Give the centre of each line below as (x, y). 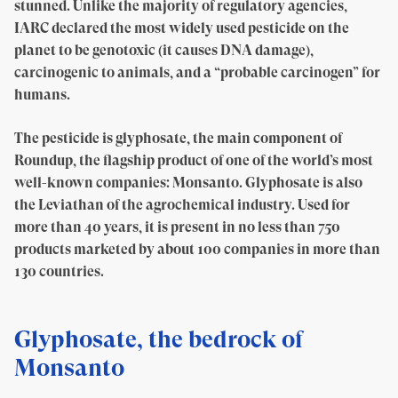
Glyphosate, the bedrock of (159, 339)
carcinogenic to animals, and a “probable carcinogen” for (197, 72)
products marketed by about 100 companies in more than (197, 249)
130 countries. (59, 271)
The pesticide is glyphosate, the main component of (178, 138)
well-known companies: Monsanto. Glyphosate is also (188, 183)
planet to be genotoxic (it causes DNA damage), (164, 50)
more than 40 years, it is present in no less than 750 (177, 227)
